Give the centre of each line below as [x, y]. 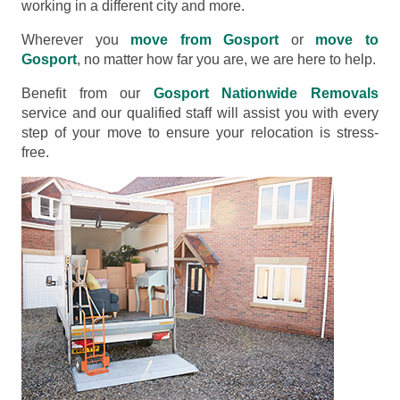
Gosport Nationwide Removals [266, 93]
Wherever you [76, 39]
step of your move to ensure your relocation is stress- [200, 132]
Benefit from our [87, 93]
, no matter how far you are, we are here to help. [226, 59]
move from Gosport [205, 39]
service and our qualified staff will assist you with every [200, 112]
